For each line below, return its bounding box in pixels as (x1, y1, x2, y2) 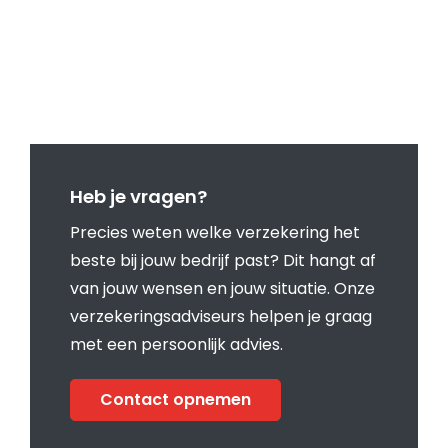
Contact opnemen (100, 387, 251, 411)
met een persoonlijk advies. (70, 332, 283, 356)
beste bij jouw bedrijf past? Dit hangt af (70, 248, 376, 272)
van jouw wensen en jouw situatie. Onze (70, 276, 375, 300)
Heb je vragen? (70, 183, 207, 209)
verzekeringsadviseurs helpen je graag (70, 304, 372, 328)
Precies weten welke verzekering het (70, 220, 360, 244)
